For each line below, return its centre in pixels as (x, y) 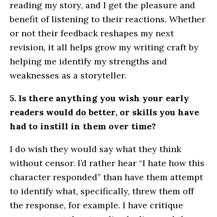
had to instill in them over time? (83, 126)
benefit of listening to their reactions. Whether (108, 19)
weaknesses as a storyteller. (68, 76)
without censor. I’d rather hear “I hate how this (107, 163)
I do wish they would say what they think (95, 149)
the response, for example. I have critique (96, 205)
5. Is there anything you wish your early (99, 98)
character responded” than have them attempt (106, 177)
